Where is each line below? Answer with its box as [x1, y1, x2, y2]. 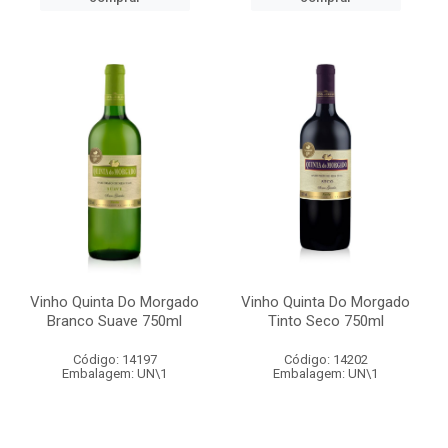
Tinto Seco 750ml [267, 312, 384, 330]
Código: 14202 [283, 352, 368, 367]
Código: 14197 [72, 352, 157, 367]
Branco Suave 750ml [47, 312, 182, 330]
